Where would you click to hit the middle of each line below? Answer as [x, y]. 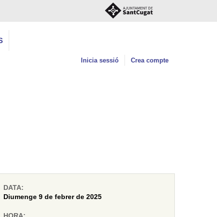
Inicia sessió [100, 60]
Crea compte [150, 60]
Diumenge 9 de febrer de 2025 [52, 197]
